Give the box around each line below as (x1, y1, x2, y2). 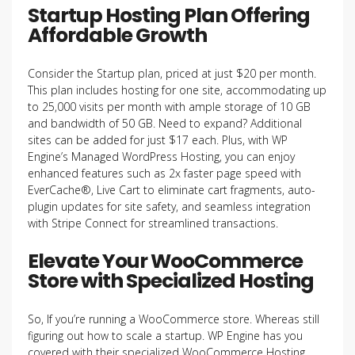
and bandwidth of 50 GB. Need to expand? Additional (28, 116, 302, 131)
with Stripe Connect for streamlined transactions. (28, 216, 278, 231)
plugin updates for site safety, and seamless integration (28, 199, 311, 214)
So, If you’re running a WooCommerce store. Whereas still (28, 311, 319, 326)
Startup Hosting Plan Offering (28, 2, 310, 29)
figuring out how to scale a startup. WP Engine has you (28, 328, 303, 343)
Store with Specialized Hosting (28, 267, 314, 295)
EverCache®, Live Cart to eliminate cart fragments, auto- (28, 182, 315, 197)
